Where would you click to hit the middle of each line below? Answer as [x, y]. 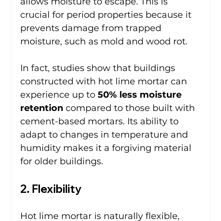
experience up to [59, 94]
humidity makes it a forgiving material [107, 148]
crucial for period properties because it [107, 15]
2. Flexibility [51, 189]
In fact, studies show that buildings [99, 68]
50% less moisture [141, 94]
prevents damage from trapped [92, 28]
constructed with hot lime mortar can [105, 81]
